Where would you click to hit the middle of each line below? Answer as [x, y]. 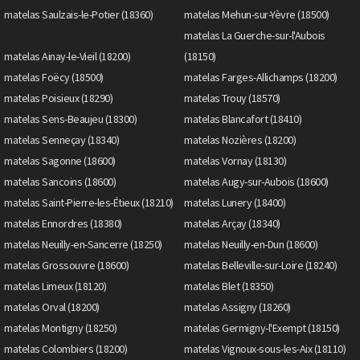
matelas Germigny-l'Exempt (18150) [262, 327]
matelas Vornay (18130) [235, 160]
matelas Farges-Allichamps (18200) [261, 77]
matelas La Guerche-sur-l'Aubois [255, 35]
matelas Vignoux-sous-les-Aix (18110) [265, 348]
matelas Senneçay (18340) [61, 139]
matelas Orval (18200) [52, 307]
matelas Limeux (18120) [55, 286]
